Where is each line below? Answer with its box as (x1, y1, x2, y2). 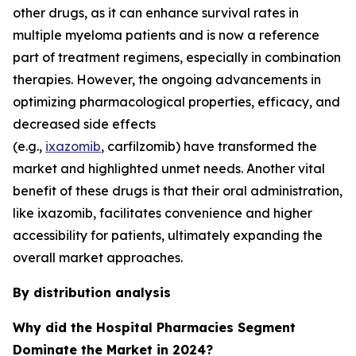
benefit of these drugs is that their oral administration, (13, 183, 342, 199)
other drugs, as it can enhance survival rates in (13, 5, 299, 21)
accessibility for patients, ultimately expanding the (13, 227, 323, 244)
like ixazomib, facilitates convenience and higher (13, 205, 312, 222)
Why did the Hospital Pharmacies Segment (13, 319, 296, 336)
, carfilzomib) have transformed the (101, 138, 317, 155)
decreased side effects (13, 116, 156, 133)
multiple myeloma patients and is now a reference (13, 27, 319, 44)
